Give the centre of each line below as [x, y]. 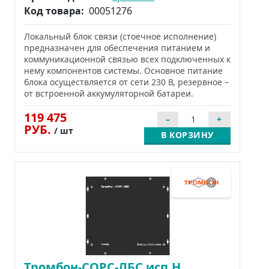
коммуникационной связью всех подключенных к [127, 59]
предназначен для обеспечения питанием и [117, 48]
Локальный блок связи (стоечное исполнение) [120, 37]
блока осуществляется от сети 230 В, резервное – [126, 82]
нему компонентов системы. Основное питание [123, 71]
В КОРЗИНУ [187, 135]
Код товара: [55, 11]
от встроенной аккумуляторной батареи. [109, 94]
